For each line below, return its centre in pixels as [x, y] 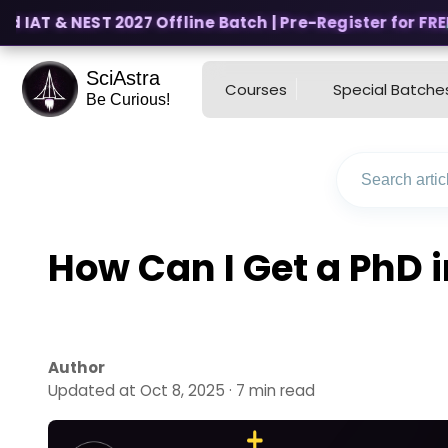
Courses [256, 89]
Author [76, 367]
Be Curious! [127, 99]
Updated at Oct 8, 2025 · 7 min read [181, 390]
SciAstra [122, 78]
